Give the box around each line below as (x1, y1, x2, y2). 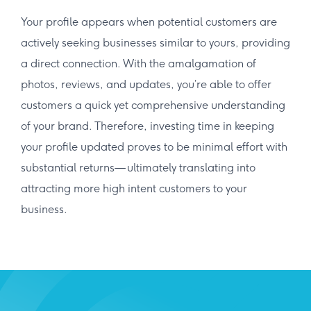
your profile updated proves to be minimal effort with (21, 140, 287, 153)
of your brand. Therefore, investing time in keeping (21, 119, 274, 133)
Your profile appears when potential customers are (21, 15, 277, 28)
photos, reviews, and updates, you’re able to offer (21, 77, 271, 91)
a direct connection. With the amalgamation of (21, 56, 256, 70)
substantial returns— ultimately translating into (21, 160, 255, 174)
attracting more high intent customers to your (21, 181, 247, 195)
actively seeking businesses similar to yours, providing (21, 35, 290, 49)
